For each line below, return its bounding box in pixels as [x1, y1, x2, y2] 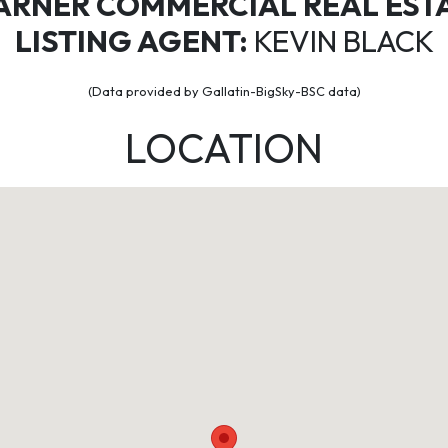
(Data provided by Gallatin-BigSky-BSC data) [87, 83, 361, 99]
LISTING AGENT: [14, 22, 248, 60]
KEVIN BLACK [247, 22, 434, 60]
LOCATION [125, 123, 323, 173]
